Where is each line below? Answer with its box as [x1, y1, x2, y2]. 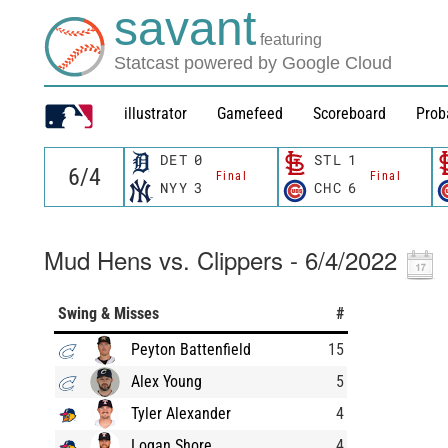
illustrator [124, 103, 187, 123]
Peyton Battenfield [131, 339, 251, 359]
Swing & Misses [58, 303, 159, 323]
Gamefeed [217, 103, 283, 123]
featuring [260, 31, 323, 49]
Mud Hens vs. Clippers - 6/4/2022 [44, 241, 397, 277]
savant [114, 2, 257, 56]
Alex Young [131, 371, 202, 391]
